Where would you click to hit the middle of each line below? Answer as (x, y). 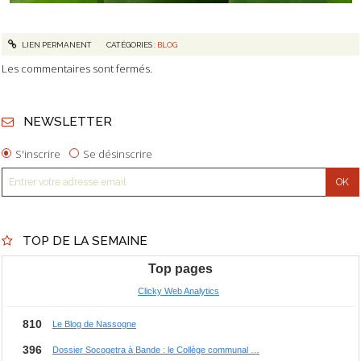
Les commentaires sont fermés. (77, 69)
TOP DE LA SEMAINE (85, 241)
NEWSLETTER (67, 122)
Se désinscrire (118, 154)
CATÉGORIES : (131, 44)
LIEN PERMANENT (56, 44)
